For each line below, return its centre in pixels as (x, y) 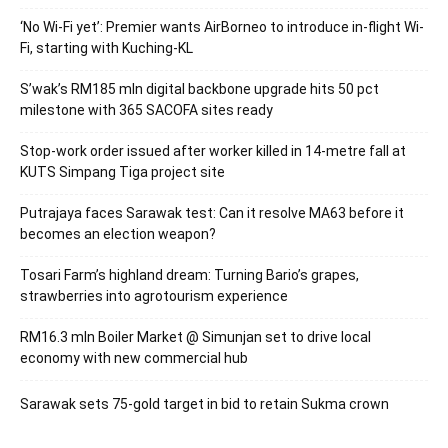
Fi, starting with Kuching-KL (106, 47)
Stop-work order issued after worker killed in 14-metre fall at (213, 150)
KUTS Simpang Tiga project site (122, 171)
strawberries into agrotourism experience (154, 295)
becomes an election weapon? (118, 233)
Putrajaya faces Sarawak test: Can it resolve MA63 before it (212, 212)
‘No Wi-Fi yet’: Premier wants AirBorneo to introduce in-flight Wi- (222, 26)
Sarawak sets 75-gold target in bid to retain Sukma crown (204, 403)
